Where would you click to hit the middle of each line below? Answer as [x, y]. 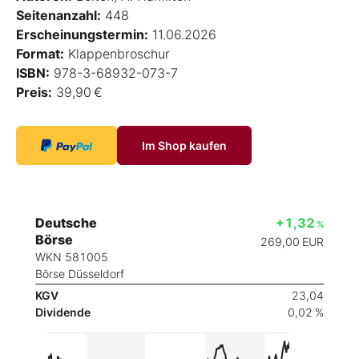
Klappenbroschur [117, 53]
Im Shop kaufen [184, 145]
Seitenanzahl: [58, 15]
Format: [40, 53]
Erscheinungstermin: [82, 34]
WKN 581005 [72, 256]
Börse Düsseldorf [80, 273]
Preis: [34, 92]
